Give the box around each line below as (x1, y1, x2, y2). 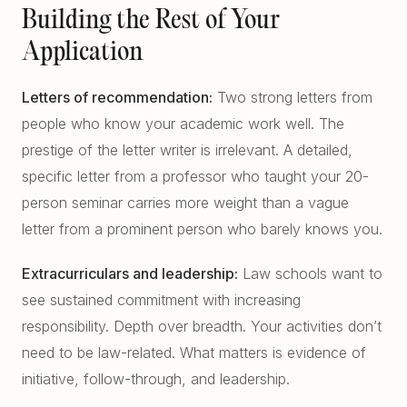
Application (22, 40, 144, 67)
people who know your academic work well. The (22, 114, 344, 133)
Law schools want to (238, 264, 382, 283)
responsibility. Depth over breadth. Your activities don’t (22, 317, 382, 335)
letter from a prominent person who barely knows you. (22, 220, 382, 238)
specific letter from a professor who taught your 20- (22, 167, 369, 185)
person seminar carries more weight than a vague (22, 194, 349, 212)
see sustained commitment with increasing (22, 291, 301, 309)
